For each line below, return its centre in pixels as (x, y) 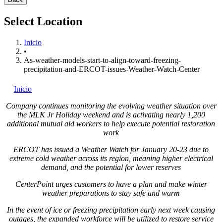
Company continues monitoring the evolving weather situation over (111, 106)
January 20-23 (164, 149)
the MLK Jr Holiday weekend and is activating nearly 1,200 (111, 114)
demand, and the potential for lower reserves (111, 167)
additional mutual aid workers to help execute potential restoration (111, 123)
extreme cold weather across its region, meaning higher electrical (111, 158)
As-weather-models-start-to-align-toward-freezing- (102, 60)
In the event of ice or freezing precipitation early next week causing (111, 210)
